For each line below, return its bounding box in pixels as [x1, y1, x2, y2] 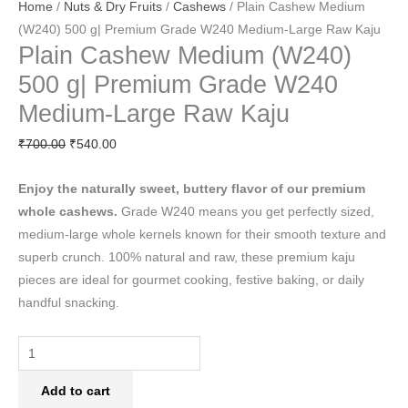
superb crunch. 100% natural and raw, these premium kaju [18, 250, 355, 265]
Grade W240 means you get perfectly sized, [117, 205, 374, 219]
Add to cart [41, 383, 110, 398]
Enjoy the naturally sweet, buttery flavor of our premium [18, 182, 365, 197]
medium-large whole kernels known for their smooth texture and [18, 228, 386, 242]
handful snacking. [18, 296, 119, 311]
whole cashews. [18, 205, 117, 219]
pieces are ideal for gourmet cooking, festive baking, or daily [18, 273, 364, 288]
